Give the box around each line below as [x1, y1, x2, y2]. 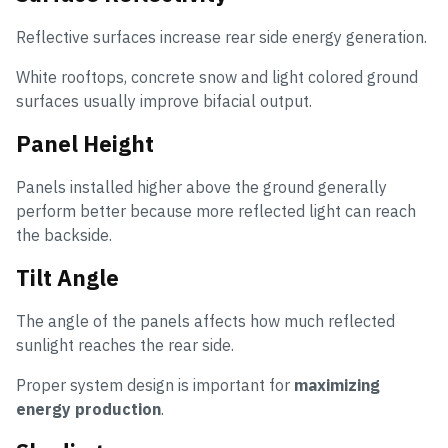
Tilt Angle [16, 263, 119, 293]
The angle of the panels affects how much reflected [16, 311, 395, 332]
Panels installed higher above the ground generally [16, 177, 387, 198]
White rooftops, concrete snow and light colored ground [16, 67, 418, 88]
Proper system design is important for [16, 375, 294, 396]
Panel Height [16, 129, 154, 159]
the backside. [16, 225, 112, 246]
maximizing [294, 375, 380, 396]
